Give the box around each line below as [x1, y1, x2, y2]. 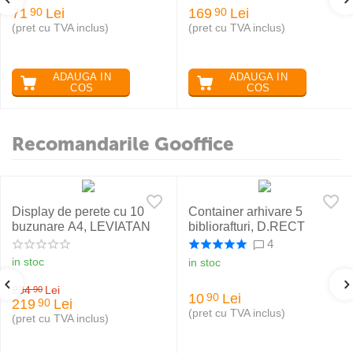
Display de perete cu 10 [12, 204, 144, 218]
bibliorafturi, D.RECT [188, 219, 305, 233]
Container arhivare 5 [188, 204, 303, 218]
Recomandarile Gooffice [12, 132, 234, 155]
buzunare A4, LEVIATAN [12, 219, 150, 233]
